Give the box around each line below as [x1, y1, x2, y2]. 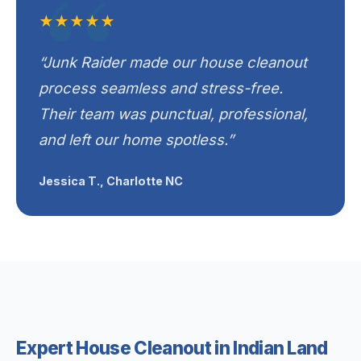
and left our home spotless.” [39, 131, 234, 148]
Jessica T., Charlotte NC [39, 174, 183, 188]
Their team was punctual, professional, [39, 105, 308, 122]
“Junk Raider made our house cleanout [39, 53, 307, 71]
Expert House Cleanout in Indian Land [16, 337, 328, 359]
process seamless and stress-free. [39, 79, 283, 97]
